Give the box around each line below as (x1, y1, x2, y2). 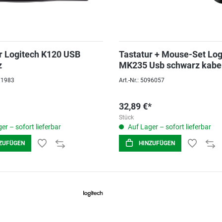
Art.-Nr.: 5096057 (119, 77, 165, 84)
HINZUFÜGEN (139, 140, 175, 147)
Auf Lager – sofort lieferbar (126, 123, 211, 131)
